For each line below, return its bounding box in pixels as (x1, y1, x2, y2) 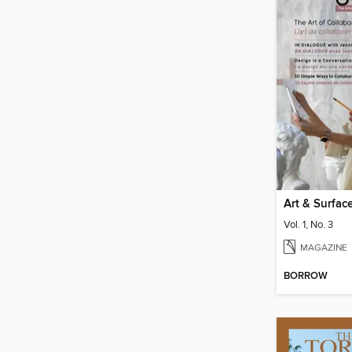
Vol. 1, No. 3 (284, 218, 333, 231)
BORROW (284, 269, 328, 284)
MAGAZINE (300, 241, 347, 254)
